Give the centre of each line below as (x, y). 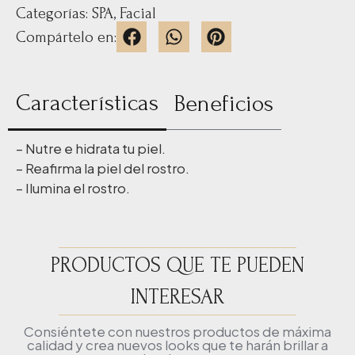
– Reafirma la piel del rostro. (103, 168)
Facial (138, 14)
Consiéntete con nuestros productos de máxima (177, 331)
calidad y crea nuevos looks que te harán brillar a (177, 344)
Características (87, 102)
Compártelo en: (66, 37)
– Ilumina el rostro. (73, 187)
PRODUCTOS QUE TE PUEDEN (177, 265)
